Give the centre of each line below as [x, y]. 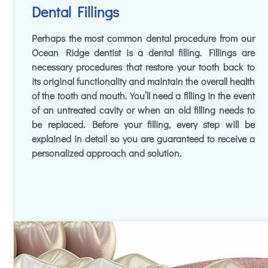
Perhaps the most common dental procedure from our [143, 38]
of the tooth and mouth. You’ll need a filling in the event [143, 96]
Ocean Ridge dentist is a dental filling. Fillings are [143, 53]
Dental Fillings [75, 12]
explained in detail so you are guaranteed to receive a [143, 139]
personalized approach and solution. [106, 153]
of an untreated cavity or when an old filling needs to [143, 110]
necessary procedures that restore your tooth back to [143, 67]
